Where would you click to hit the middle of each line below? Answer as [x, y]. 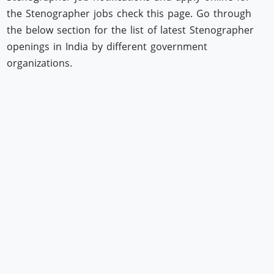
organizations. [40, 63]
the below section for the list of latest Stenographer [131, 30]
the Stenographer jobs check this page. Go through [129, 13]
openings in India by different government [107, 46]
